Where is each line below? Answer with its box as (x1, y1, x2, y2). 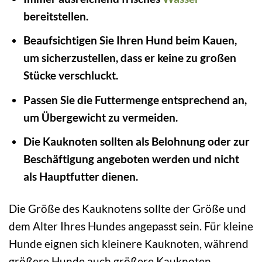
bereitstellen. (23, 9, 88, 23)
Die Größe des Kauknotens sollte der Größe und (9, 202, 246, 216)
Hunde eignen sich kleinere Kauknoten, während (9, 237, 249, 251)
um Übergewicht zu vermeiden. (23, 110, 178, 124)
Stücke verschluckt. (23, 68, 118, 82)
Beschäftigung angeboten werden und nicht (23, 152, 239, 166)
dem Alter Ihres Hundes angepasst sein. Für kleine (9, 219, 253, 233)
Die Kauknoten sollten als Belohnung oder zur (23, 135, 250, 149)
